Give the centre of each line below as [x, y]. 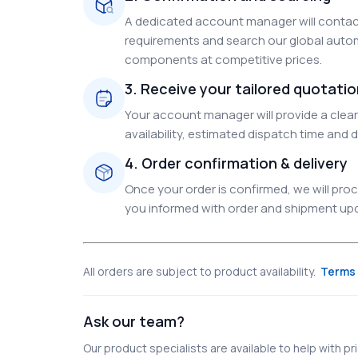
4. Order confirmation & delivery [236, 163]
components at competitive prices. [223, 60]
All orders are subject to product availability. [199, 271]
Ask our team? [134, 321]
